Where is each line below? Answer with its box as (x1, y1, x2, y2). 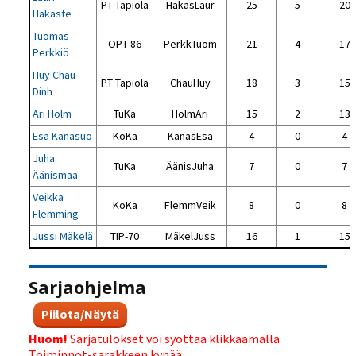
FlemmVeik (164, 198, 216, 213)
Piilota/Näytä (41, 306, 120, 323)
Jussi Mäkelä (33, 229, 94, 244)
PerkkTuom (163, 37, 217, 52)
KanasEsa (167, 129, 213, 144)
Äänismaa (33, 168, 79, 183)
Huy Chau (33, 68, 76, 83)
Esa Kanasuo (33, 129, 93, 144)
